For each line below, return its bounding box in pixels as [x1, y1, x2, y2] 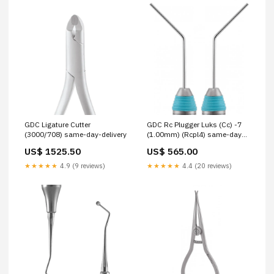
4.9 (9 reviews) [58, 161, 105, 170]
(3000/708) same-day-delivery [24, 130, 127, 139]
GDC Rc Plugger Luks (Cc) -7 [147, 120, 242, 129]
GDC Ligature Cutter [24, 120, 91, 129]
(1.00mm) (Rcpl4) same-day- [147, 130, 245, 139]
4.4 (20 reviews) [180, 161, 232, 170]
